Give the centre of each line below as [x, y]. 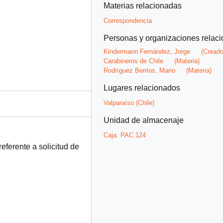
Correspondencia [128, 20]
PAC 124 [133, 135]
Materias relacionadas [143, 5]
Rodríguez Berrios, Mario [139, 70]
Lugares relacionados [142, 88]
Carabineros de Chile [133, 61]
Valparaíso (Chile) [129, 103]
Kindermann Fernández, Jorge [147, 51]
